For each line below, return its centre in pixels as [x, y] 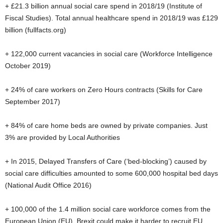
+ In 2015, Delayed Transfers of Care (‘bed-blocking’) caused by [106, 161]
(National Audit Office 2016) [48, 185]
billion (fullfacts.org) [36, 30]
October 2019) [28, 66]
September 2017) [33, 102]
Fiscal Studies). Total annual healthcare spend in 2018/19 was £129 [111, 18]
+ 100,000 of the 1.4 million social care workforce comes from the [108, 209]
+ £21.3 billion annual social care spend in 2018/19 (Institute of [104, 6]
